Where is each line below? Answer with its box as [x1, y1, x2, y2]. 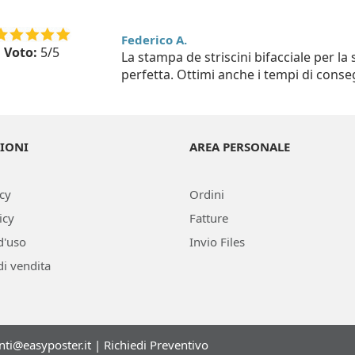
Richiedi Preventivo [104, 337, 208, 353]
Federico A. [121, 32, 188, 48]
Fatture [189, 210, 228, 227]
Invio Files [189, 234, 245, 250]
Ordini [189, 186, 224, 203]
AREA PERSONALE [189, 139, 290, 155]
